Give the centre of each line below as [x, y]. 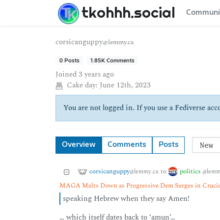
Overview [79, 145]
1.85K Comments [112, 60]
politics [191, 171]
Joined [66, 74]
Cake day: [82, 85]
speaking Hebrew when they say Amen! [126, 198]
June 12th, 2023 [125, 85]
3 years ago [96, 74]
